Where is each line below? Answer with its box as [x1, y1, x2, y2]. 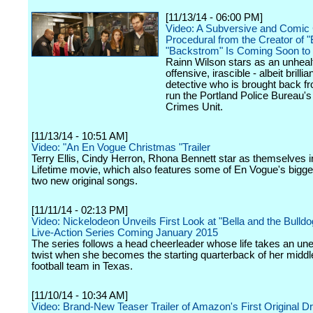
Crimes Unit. [166, 101, 223, 112]
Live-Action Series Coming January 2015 [31, 227, 218, 238]
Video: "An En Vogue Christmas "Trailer [31, 142, 210, 153]
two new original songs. [31, 175, 138, 187]
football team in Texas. [31, 261, 133, 272]
